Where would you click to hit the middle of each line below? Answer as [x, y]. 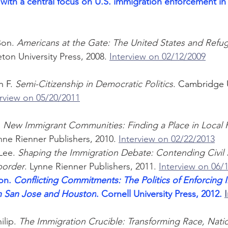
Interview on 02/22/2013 [167, 139]
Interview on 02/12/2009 [158, 57]
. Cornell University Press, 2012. [159, 194]
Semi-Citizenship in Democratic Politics [94, 84]
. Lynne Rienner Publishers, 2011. [92, 167]
